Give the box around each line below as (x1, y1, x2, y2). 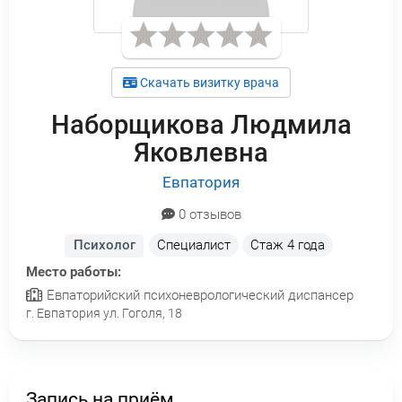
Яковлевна (134, 137, 268, 169)
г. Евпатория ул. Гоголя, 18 (26, 306, 182, 321)
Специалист (156, 237, 231, 254)
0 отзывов (174, 206, 241, 223)
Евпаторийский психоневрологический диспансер (43, 287, 354, 304)
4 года (286, 237, 325, 254)
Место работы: (26, 264, 125, 281)
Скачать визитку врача (137, 75, 279, 91)
